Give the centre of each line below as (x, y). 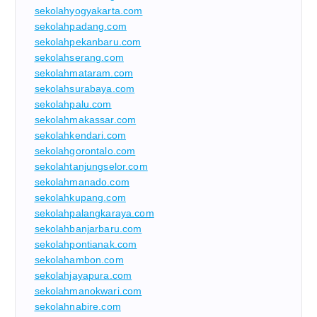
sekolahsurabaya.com (85, 88)
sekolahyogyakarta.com (88, 10)
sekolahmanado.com (82, 181)
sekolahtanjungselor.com (91, 166)
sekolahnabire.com (77, 306)
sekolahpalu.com (73, 104)
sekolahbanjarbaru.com (88, 228)
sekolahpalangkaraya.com (94, 213)
